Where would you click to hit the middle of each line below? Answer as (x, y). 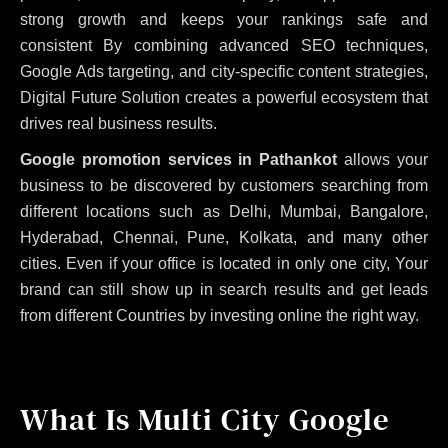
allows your (383, 159)
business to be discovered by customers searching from (224, 185)
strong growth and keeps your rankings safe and (224, 19)
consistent (62, 45)
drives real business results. (118, 123)
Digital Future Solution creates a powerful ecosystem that (224, 97)
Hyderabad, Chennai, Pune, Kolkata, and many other (224, 237)
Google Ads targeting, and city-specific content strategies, (224, 71)
